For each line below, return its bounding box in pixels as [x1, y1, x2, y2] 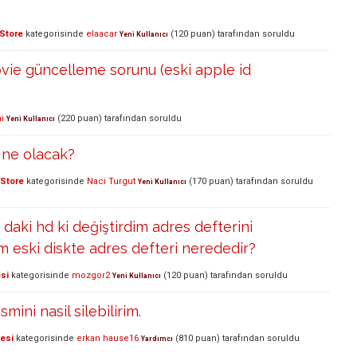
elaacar [86, 29, 117, 40]
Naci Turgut [87, 176, 135, 187]
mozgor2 [72, 270, 110, 281]
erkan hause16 [76, 333, 139, 344]
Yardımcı [141, 335, 173, 343]
